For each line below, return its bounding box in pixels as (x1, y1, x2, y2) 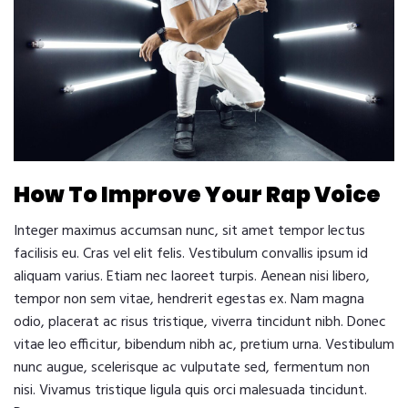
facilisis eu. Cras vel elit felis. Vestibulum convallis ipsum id (14, 242, 368, 267)
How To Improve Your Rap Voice (14, 179, 381, 210)
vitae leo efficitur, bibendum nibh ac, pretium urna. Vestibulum (14, 333, 394, 358)
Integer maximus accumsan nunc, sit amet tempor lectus (14, 219, 365, 244)
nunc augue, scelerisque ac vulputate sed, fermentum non (14, 356, 370, 381)
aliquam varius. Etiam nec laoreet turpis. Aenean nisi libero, (14, 265, 370, 290)
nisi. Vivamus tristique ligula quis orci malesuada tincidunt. (14, 379, 367, 403)
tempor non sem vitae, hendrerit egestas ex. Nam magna (14, 288, 364, 312)
